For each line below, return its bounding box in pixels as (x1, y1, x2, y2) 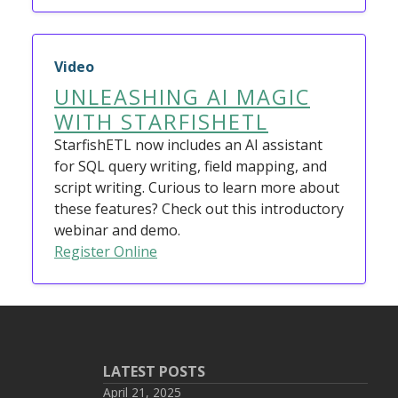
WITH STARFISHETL (54, 107, 268, 136)
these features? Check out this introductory (54, 199, 344, 219)
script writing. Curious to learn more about (54, 178, 339, 197)
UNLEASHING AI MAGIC (54, 83, 310, 111)
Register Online (54, 242, 157, 261)
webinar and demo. (54, 220, 180, 240)
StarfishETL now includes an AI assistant (54, 135, 322, 155)
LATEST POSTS (103, 362, 205, 381)
